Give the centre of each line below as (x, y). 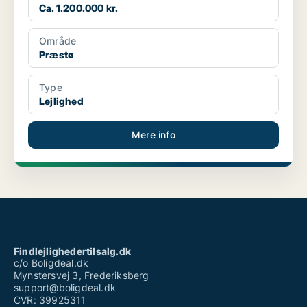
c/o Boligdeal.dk (51, 263)
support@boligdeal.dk (65, 288)
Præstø (57, 55)
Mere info (153, 135)
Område (58, 41)
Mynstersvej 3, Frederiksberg (82, 275)
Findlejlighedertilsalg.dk (72, 251)
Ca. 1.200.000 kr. (79, 8)
